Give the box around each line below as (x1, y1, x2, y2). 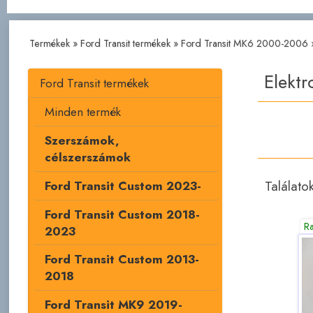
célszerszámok (44, 148, 131, 166)
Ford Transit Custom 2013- (44, 251, 199, 268)
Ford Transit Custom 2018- (44, 205, 200, 223)
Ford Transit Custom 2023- (44, 177, 201, 194)
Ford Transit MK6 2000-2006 (180, 36, 308, 51)
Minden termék (44, 103, 121, 120)
